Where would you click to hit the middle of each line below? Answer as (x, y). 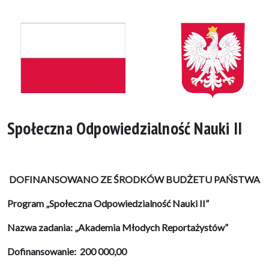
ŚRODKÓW (139, 180)
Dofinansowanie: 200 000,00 (67, 252)
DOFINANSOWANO (54, 180)
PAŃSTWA (237, 180)
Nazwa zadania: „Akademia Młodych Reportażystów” (118, 228)
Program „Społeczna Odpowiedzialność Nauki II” (108, 204)
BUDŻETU (189, 180)
